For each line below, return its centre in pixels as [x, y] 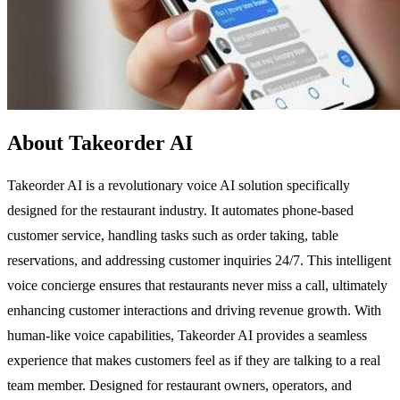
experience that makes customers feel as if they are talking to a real [194, 360]
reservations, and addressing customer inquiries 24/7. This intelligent [199, 260]
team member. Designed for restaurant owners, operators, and [179, 385]
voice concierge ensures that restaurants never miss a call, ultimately [197, 285]
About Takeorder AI [100, 142]
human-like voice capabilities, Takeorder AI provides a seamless [187, 335]
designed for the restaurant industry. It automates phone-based [180, 210]
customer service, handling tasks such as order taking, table [173, 235]
